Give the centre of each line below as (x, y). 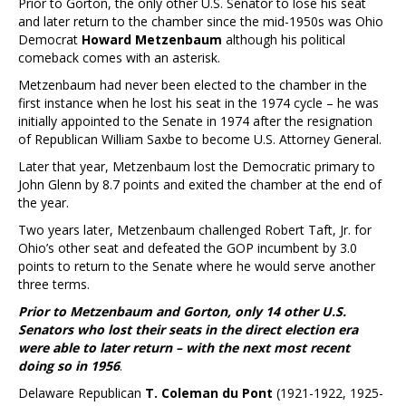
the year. (43, 202)
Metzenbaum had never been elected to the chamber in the (193, 84)
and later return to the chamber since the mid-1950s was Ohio (201, 21)
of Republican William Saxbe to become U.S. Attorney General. (200, 139)
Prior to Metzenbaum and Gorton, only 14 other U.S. (182, 311)
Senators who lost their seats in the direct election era (188, 329)
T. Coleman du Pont (211, 392)
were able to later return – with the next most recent (184, 347)
